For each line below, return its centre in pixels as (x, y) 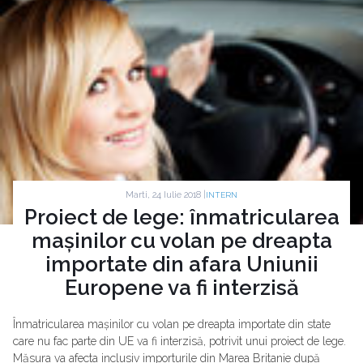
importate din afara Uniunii (181, 265)
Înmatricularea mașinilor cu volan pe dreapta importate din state (172, 325)
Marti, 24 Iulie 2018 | (166, 194)
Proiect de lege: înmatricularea (181, 218)
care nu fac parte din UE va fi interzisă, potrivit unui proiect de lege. (179, 342)
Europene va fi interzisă (181, 288)
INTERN (222, 195)
